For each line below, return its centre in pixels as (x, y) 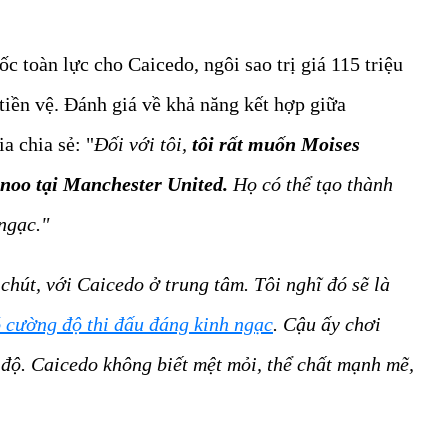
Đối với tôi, (143, 144)
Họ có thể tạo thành (313, 184)
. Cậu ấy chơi (327, 324)
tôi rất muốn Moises (276, 144)
